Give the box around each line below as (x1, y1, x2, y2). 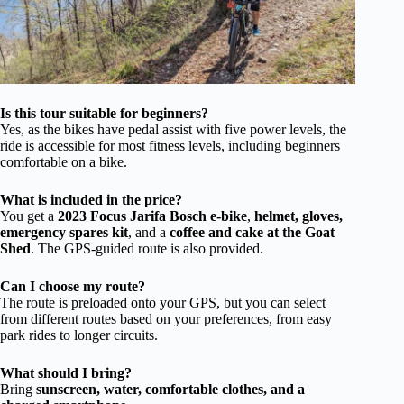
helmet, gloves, (254, 207, 343, 224)
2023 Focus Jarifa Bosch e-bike (58, 207, 247, 224)
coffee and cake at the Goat (170, 224, 335, 240)
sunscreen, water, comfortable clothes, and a (36, 381, 305, 397)
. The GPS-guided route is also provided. (31, 240, 263, 256)
